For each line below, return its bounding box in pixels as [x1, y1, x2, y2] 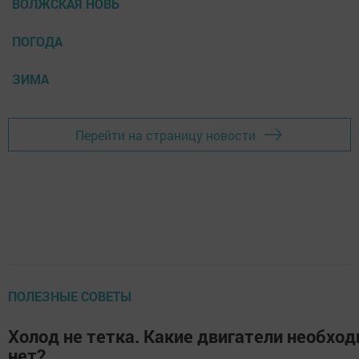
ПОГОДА [12, 33, 63, 50]
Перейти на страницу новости [75, 126, 256, 143]
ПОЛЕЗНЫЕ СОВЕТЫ [8, 288, 131, 305]
